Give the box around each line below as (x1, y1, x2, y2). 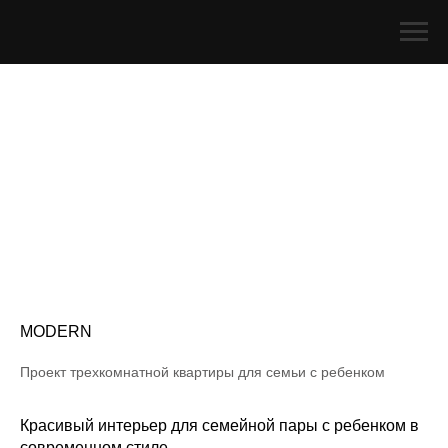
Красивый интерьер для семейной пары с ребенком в (20, 417, 419, 434)
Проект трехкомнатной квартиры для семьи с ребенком (20, 364, 385, 380)
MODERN (20, 323, 92, 340)
